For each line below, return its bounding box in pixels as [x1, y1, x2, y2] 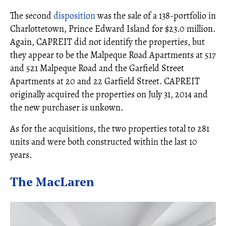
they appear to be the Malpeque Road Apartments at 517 [10, 49, 216, 61]
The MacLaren [10, 177, 94, 189]
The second [10, 10, 53, 22]
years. [10, 149, 32, 161]
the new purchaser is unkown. [10, 101, 123, 114]
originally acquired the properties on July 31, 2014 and [10, 88, 208, 100]
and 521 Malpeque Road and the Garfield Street [10, 62, 184, 74]
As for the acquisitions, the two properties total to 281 [10, 123, 209, 135]
